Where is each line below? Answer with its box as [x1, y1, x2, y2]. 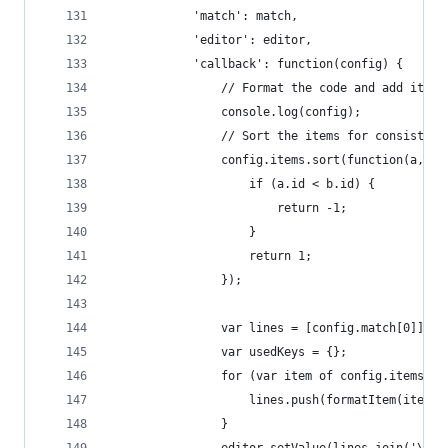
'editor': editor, [109, 33, 312, 47]
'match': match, [109, 9, 298, 23]
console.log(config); [109, 105, 361, 119]
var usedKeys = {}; [109, 345, 347, 359]
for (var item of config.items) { [109, 369, 445, 383]
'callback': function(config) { [109, 57, 403, 71]
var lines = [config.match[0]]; [109, 321, 431, 335]
